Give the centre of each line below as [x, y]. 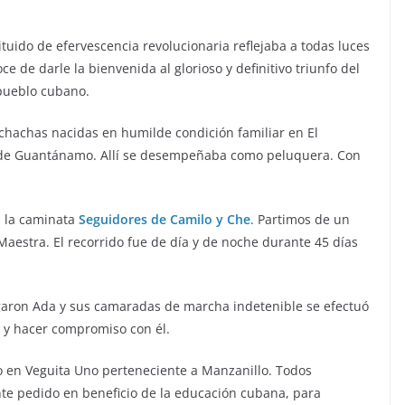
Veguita [48, 371]
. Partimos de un [300, 220]
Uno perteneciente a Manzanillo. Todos [191, 371]
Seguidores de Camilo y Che [165, 220]
